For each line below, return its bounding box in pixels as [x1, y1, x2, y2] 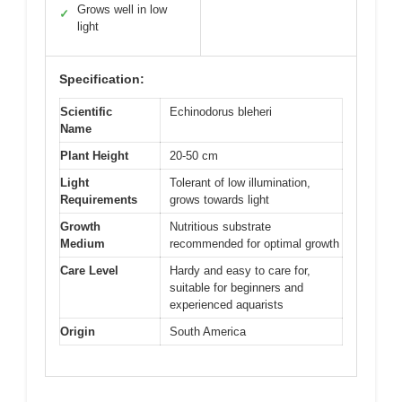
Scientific [60, 104, 112, 118]
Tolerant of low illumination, [170, 175, 310, 189]
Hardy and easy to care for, [170, 263, 310, 277]
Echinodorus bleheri [170, 104, 272, 118]
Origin [60, 324, 95, 338]
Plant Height [60, 148, 128, 162]
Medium [60, 236, 105, 250]
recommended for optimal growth [170, 236, 339, 250]
